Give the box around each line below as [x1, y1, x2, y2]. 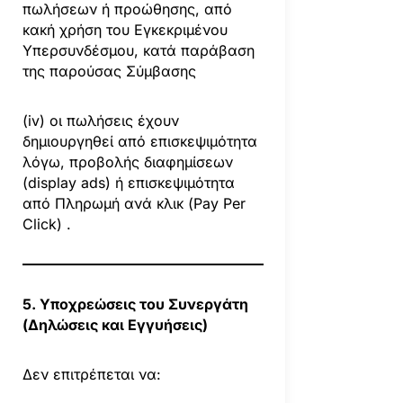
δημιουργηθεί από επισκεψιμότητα [22, 131, 257, 150]
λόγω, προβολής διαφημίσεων [22, 152, 233, 171]
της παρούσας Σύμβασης [22, 61, 196, 80]
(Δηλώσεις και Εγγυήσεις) [22, 315, 208, 334]
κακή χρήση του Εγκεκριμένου [22, 20, 228, 39]
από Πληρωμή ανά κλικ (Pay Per [22, 193, 246, 212]
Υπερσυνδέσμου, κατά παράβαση [22, 40, 255, 59]
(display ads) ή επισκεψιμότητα [22, 173, 235, 192]
